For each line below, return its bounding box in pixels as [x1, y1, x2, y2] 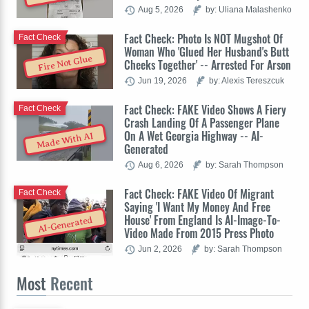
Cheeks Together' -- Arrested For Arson [124, 57, 291, 74]
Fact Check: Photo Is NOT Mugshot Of [124, 30, 283, 48]
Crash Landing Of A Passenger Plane [124, 114, 279, 132]
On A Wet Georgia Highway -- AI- [124, 128, 263, 145]
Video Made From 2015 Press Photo [124, 225, 274, 242]
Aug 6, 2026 [138, 160, 183, 170]
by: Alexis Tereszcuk [209, 76, 284, 86]
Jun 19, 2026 [138, 76, 187, 86]
